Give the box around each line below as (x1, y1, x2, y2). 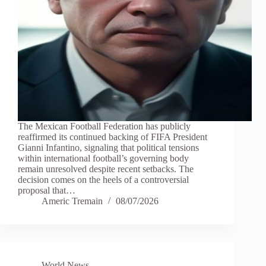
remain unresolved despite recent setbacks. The (18, 164, 194, 175)
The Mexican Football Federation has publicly (18, 121, 191, 132)
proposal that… (18, 185, 75, 196)
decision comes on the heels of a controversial (18, 175, 189, 185)
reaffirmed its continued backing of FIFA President (18, 132, 207, 142)
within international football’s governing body (18, 153, 189, 164)
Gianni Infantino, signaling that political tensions (18, 142, 199, 153)
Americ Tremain (42, 196, 103, 207)
